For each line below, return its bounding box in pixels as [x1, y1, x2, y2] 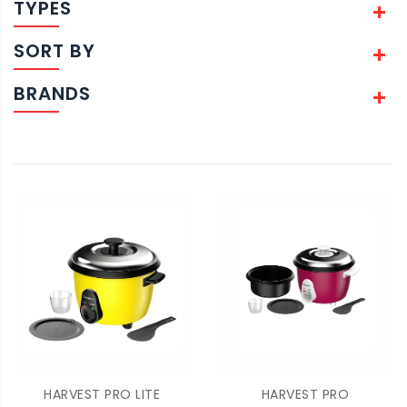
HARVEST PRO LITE [44, 384, 160, 403]
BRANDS [14, 81, 91, 106]
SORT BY [14, 38, 95, 64]
